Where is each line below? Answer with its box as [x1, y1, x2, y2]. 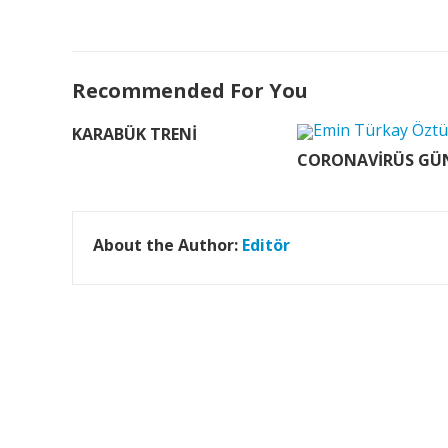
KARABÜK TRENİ [72, 123, 197, 145]
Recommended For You [72, 77, 308, 104]
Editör [242, 234, 290, 256]
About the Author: [93, 234, 242, 256]
